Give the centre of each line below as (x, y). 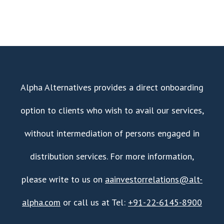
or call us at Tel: (94, 202)
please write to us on (63, 179)
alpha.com (41, 202)
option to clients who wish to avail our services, (112, 110)
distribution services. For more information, (112, 156)
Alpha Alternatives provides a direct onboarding (112, 87)
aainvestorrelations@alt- (154, 179)
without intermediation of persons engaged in (112, 133)
